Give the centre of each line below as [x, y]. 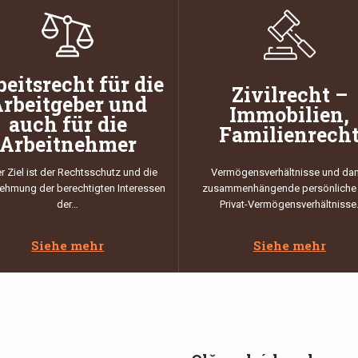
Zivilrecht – [289, 94]
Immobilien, [290, 114]
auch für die [68, 125]
